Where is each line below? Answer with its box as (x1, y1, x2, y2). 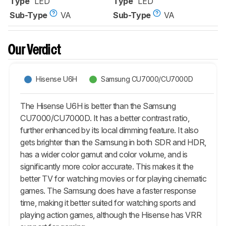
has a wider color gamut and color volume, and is (20, 149, 188, 159)
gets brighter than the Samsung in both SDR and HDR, (20, 137, 206, 147)
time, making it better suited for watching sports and (20, 197, 196, 208)
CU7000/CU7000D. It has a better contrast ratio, (20, 112, 190, 123)
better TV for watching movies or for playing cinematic (20, 173, 207, 184)
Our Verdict (8, 44, 62, 57)
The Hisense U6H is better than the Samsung (20, 100, 176, 111)
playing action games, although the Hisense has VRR (20, 209, 202, 220)
